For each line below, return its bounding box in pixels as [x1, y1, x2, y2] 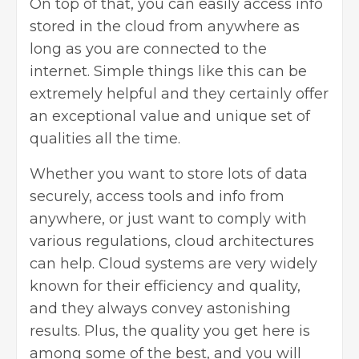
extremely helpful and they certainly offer [30, 85, 329, 103]
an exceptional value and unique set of [30, 107, 310, 126]
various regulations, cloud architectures [30, 232, 314, 251]
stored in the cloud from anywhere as [30, 18, 300, 36]
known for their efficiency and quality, [30, 277, 301, 296]
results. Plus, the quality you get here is [30, 322, 310, 341]
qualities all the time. [30, 130, 180, 148]
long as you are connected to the [30, 40, 267, 58]
